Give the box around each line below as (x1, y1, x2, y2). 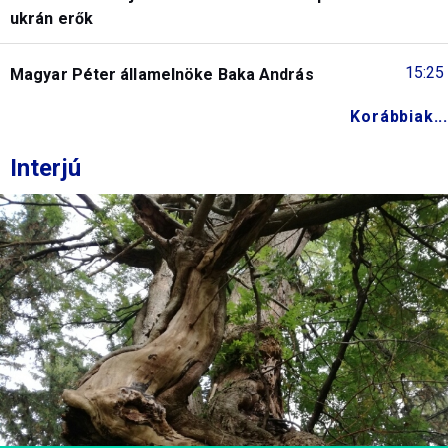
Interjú (10, 153, 81, 182)
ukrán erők (10, 8, 93, 28)
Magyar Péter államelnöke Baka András (10, 64, 314, 84)
